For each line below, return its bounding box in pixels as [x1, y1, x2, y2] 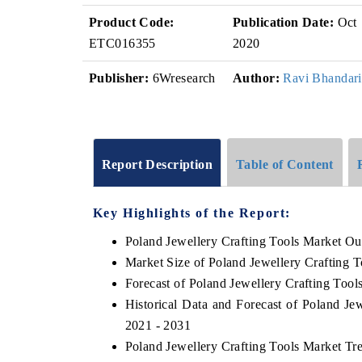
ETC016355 [89, 36, 156, 50]
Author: [233, 71, 280, 85]
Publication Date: [233, 15, 335, 29]
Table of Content [236, 157, 334, 171]
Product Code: [89, 15, 175, 29]
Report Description [101, 157, 213, 171]
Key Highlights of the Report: [92, 205, 291, 220]
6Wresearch [149, 71, 216, 85]
